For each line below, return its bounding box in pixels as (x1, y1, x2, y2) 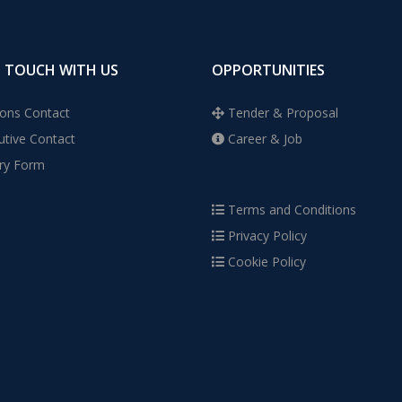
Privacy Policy (224, 227, 307, 244)
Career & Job (224, 130, 302, 147)
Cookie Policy (224, 253, 306, 270)
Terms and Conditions (224, 201, 356, 218)
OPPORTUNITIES (212, 60, 325, 80)
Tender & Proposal (224, 104, 338, 121)
